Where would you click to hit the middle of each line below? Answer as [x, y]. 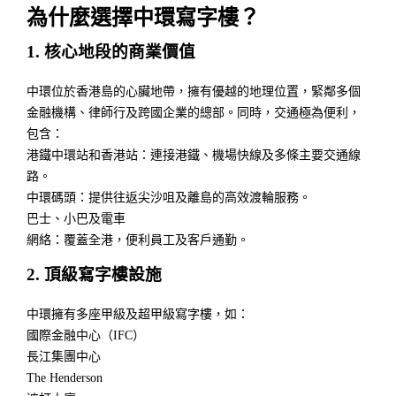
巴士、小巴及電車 [76, 219]
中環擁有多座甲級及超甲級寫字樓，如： [138, 315]
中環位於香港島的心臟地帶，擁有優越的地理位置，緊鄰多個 [194, 92]
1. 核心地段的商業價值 [111, 52]
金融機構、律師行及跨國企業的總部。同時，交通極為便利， [194, 113]
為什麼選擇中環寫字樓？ [143, 18]
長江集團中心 [64, 357]
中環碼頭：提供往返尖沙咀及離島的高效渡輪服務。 [169, 198]
